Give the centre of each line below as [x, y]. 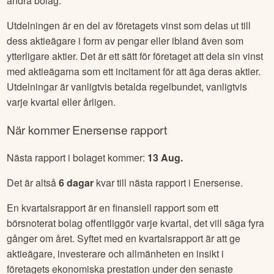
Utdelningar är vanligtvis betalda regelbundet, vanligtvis [127, 87]
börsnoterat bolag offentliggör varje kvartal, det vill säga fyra [136, 223]
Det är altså [33, 182]
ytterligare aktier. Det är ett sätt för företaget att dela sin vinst [135, 56]
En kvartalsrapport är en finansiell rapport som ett [113, 207]
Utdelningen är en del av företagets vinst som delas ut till [129, 26]
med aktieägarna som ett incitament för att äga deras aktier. [134, 72]
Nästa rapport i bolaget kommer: [77, 157]
